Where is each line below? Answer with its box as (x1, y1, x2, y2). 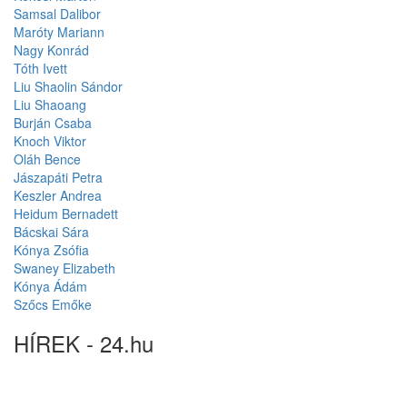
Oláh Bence (14, 150, 81, 169)
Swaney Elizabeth (14, 259, 115, 278)
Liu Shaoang (14, 95, 86, 114)
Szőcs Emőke (14, 295, 92, 314)
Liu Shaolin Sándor (14, 77, 123, 96)
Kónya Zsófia (14, 241, 89, 260)
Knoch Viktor (14, 132, 86, 151)
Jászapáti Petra (14, 168, 103, 187)
